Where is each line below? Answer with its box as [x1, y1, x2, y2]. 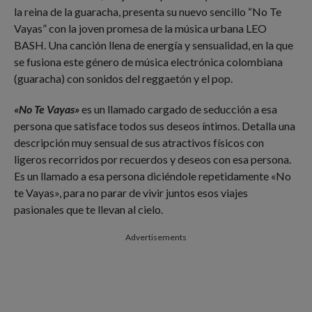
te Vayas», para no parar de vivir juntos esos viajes [13, 186, 248, 199]
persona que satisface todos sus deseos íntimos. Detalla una [13, 119, 295, 132]
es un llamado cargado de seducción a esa [79, 102, 277, 116]
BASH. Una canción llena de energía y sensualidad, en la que [13, 38, 293, 52]
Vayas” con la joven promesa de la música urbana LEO [13, 22, 267, 35]
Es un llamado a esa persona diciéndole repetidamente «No [13, 169, 291, 182]
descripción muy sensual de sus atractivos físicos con [13, 136, 264, 149]
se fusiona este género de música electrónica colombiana [13, 55, 283, 68]
